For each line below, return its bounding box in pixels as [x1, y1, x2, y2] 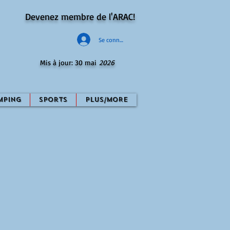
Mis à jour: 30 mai [40, 58, 99, 67]
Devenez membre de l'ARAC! [25, 11, 135, 22]
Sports [39, 95, 67, 104]
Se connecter [99, 35, 132, 44]
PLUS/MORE [85, 95, 128, 104]
